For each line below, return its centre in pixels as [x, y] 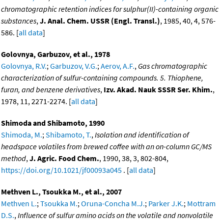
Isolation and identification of [142, 134]
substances [19, 20]
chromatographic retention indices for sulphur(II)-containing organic [110, 9]
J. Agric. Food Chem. [64, 158]
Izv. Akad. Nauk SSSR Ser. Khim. [158, 89]
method [14, 158]
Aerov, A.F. [118, 66]
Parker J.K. [166, 203]
